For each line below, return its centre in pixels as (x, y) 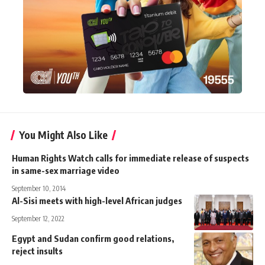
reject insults (37, 251)
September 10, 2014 (39, 188)
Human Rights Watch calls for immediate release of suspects (130, 158)
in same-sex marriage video (66, 170)
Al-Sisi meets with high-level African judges (98, 200)
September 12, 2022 (38, 218)
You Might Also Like (63, 135)
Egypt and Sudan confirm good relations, (93, 238)
